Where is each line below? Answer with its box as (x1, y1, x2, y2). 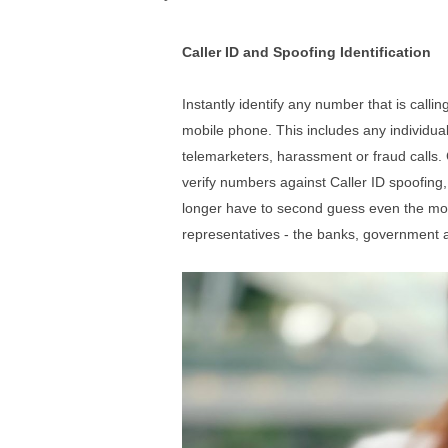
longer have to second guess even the (182, 199, 428, 216)
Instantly (182, 95, 239, 112)
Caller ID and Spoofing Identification (182, 43, 431, 60)
